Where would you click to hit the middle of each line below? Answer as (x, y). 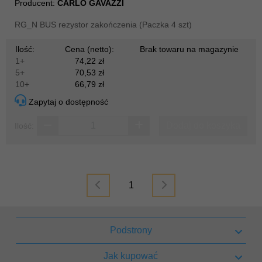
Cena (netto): (89, 49)
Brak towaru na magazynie (189, 49)
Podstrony (131, 230)
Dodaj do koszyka (203, 125)
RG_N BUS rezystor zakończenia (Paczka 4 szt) (103, 24)
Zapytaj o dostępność (67, 101)
